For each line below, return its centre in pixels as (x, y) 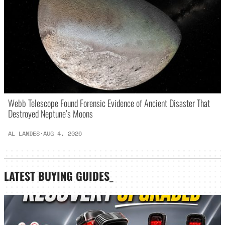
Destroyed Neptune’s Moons (51, 114)
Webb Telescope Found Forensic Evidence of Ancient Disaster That (109, 103)
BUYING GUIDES (74, 176)
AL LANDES (24, 134)
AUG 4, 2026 (63, 134)
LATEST (21, 176)
